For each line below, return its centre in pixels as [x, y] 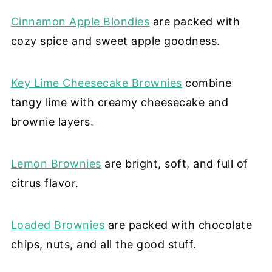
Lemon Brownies [56, 163]
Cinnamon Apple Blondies [80, 21]
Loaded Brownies [58, 225]
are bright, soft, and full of [175, 163]
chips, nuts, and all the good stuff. [104, 244]
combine [207, 83]
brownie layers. [52, 121]
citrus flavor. [45, 183]
